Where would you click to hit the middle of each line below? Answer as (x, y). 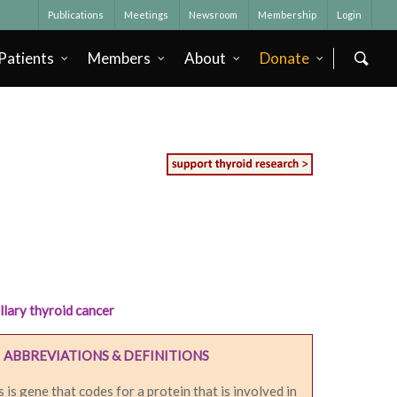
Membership (287, 15)
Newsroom (213, 15)
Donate (284, 58)
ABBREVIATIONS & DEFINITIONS (107, 355)
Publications (76, 15)
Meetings (146, 15)
